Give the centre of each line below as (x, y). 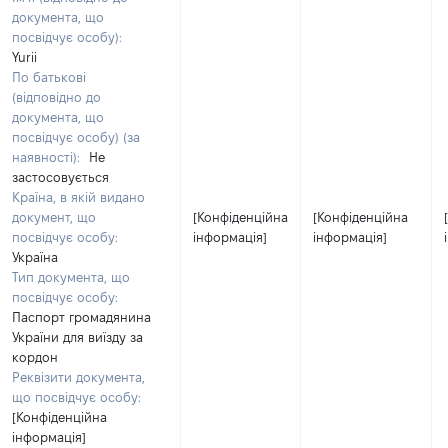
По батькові (49, 77)
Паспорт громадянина (81, 317)
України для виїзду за (77, 337)
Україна (35, 257)
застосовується (60, 177)
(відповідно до (56, 97)
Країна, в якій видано (78, 197)
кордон (35, 357)
